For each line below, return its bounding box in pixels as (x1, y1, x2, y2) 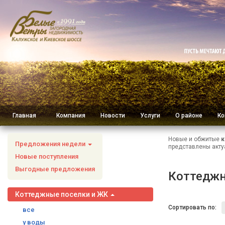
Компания (56, 112, 85, 119)
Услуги (140, 112, 160, 119)
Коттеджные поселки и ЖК (15, 190, 109, 198)
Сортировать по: (168, 204, 216, 211)
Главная (13, 112, 36, 119)
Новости (100, 112, 125, 119)
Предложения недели (15, 140, 87, 148)
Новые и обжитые (168, 136, 221, 143)
